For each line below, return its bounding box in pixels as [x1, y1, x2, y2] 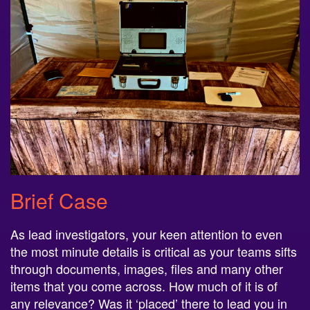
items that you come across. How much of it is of [10, 277, 277, 295]
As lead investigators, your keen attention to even [10, 225, 282, 244]
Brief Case [10, 185, 108, 216]
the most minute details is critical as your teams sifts [10, 242, 297, 261]
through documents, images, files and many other [10, 259, 283, 278]
